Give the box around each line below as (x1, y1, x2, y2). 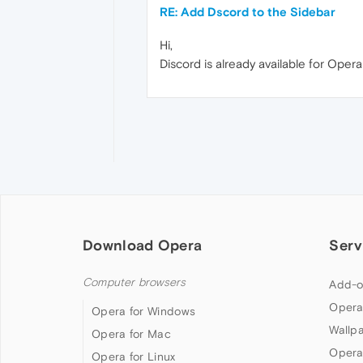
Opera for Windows (92, 304, 196, 318)
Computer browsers (83, 275, 186, 289)
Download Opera (83, 236, 203, 254)
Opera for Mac (92, 327, 171, 340)
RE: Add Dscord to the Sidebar (160, 4, 335, 19)
